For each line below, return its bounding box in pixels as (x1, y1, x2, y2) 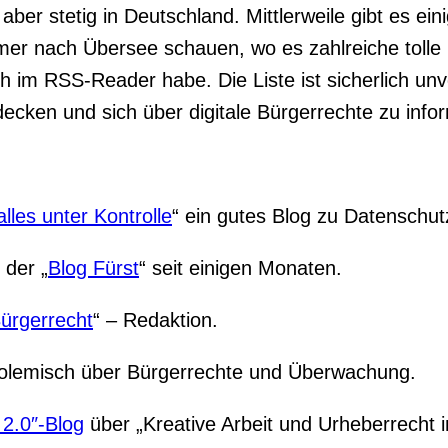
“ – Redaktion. (93, 308, 218, 331)
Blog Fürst (48, 256, 139, 279)
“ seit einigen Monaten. (139, 256, 342, 279)
